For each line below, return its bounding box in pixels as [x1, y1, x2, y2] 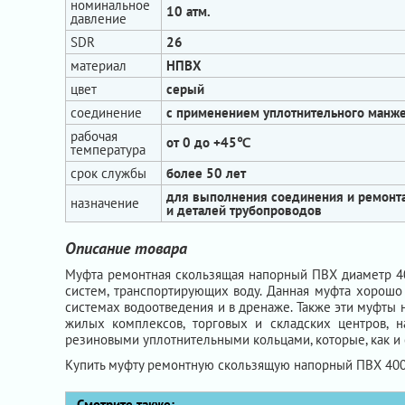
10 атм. [166, 3, 211, 20]
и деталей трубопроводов [166, 202, 322, 219]
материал [71, 57, 127, 74]
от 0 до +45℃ [166, 134, 250, 151]
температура [71, 141, 146, 158]
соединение [71, 104, 142, 121]
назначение [71, 194, 139, 212]
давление [71, 10, 127, 27]
